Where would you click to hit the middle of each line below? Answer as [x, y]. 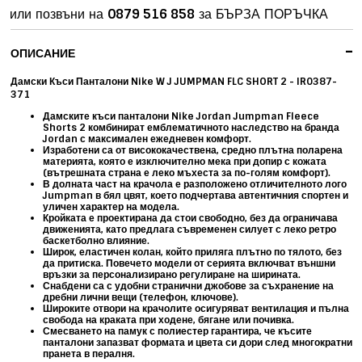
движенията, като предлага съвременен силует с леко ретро [190, 229]
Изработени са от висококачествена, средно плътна [170, 150]
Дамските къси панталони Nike [120, 116]
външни [317, 263]
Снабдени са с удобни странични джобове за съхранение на [189, 286]
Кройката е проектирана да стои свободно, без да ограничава [191, 218]
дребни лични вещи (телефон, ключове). [141, 297]
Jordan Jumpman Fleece [258, 116]
